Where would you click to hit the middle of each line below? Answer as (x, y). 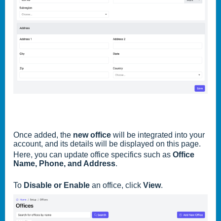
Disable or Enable (58, 185)
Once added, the (43, 135)
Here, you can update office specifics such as (93, 155)
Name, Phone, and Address (64, 164)
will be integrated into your (158, 135)
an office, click (117, 185)
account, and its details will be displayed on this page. (108, 144)
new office (92, 135)
